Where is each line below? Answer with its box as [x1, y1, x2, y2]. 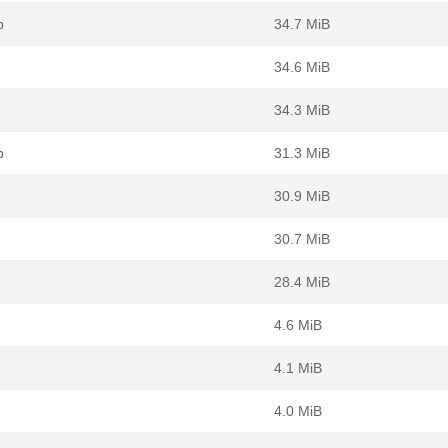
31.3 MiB [274, 145, 330, 161]
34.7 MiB [274, 16, 330, 32]
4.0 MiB [274, 403, 322, 419]
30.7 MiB [274, 231, 330, 247]
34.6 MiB [274, 59, 330, 75]
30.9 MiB [274, 188, 330, 204]
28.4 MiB [274, 274, 330, 290]
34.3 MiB [274, 102, 330, 118]
